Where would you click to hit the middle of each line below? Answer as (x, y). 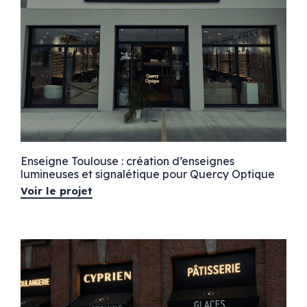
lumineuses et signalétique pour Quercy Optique (147, 174)
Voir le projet (56, 191)
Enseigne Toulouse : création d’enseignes (127, 161)
